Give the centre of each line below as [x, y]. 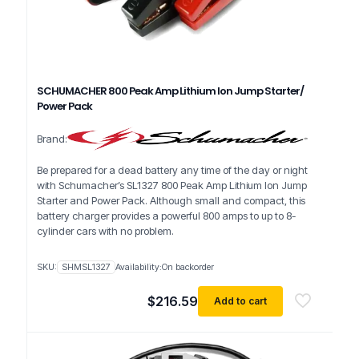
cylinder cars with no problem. [105, 231]
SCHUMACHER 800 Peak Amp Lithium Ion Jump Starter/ [170, 91]
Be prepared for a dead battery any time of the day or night [172, 170]
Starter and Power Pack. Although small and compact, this [171, 200]
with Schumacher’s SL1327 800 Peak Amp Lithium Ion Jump [172, 185]
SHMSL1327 [86, 267]
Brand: [52, 138]
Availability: [139, 267]
